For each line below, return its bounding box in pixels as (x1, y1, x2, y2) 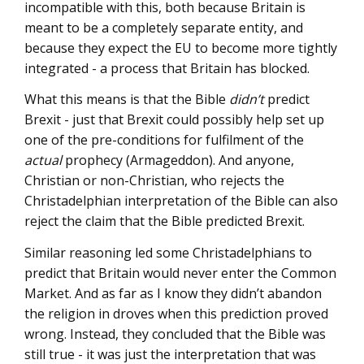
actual (24, 151, 62, 169)
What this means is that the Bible (24, 90, 229, 108)
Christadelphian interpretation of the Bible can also (24, 192, 338, 210)
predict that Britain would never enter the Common (24, 263, 336, 282)
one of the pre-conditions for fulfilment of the (24, 131, 304, 149)
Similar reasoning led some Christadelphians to (24, 243, 312, 262)
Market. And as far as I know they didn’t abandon (24, 284, 322, 302)
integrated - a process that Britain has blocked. (24, 58, 310, 77)
